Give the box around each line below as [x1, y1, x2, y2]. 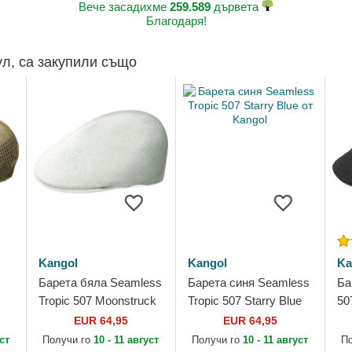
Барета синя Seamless [187, 276, 310, 289]
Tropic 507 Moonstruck [38, 294, 156, 307]
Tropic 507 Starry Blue [187, 294, 302, 307]
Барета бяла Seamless [38, 276, 162, 289]
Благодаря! [145, 14, 207, 27]
